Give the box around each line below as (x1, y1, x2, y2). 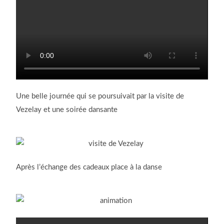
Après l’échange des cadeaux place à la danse (16, 163, 162, 171)
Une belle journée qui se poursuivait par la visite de (16, 92, 184, 100)
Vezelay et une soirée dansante (16, 106, 118, 114)
